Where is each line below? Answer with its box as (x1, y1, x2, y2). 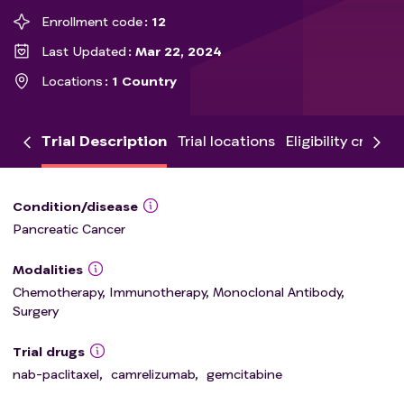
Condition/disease (13, 198, 138, 214)
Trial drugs (13, 344, 85, 359)
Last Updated (41, 43, 126, 59)
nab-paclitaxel (13, 366, 99, 381)
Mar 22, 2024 (135, 43, 223, 59)
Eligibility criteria (286, 132, 401, 149)
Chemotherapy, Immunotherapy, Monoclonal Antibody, (13, 284, 344, 299)
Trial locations (178, 132, 275, 149)
